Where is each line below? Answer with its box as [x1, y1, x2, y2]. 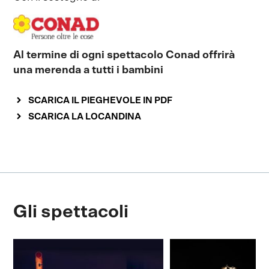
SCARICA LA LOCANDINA [28, 112, 142, 121]
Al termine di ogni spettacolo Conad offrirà [13, 49, 235, 61]
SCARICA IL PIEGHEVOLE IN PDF [28, 95, 173, 105]
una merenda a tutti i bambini [13, 64, 164, 76]
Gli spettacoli [13, 202, 129, 221]
